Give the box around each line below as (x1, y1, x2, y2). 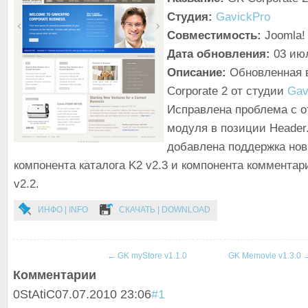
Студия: (167, 10, 216, 23)
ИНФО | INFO (38, 205, 88, 214)
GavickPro (216, 10, 270, 23)
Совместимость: (167, 29, 261, 42)
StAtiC (20, 287, 55, 301)
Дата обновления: (167, 47, 274, 60)
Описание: (167, 66, 226, 79)
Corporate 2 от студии (167, 85, 287, 98)
